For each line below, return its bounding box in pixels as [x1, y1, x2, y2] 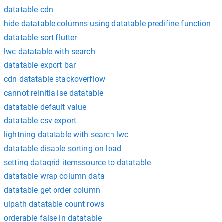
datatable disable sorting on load [4, 143, 121, 153]
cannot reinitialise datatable [4, 88, 104, 98]
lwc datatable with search [4, 46, 95, 56]
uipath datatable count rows [4, 199, 105, 209]
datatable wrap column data [4, 171, 105, 181]
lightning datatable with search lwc [4, 129, 129, 139]
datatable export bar [4, 60, 76, 70]
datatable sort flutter [4, 32, 77, 42]
